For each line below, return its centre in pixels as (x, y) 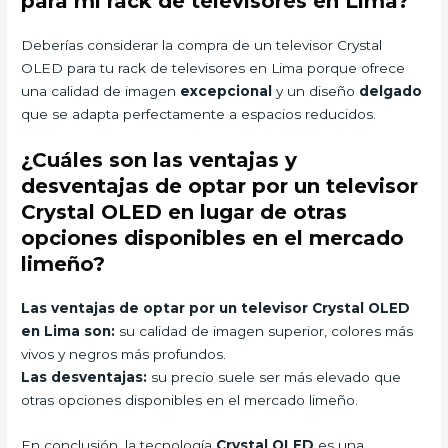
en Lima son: (68, 331)
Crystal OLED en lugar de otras (184, 212)
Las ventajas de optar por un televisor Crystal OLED (216, 308)
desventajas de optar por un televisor (220, 186)
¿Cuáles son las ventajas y (159, 160)
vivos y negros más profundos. (124, 354)
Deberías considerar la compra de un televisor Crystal (202, 44)
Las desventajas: (84, 377)
